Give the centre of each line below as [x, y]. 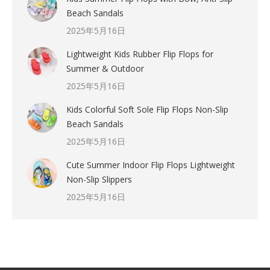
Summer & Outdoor [105, 69]
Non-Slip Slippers [99, 180]
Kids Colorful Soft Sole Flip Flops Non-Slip [147, 110]
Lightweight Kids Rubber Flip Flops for [140, 54]
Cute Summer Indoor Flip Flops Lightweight [151, 165]
